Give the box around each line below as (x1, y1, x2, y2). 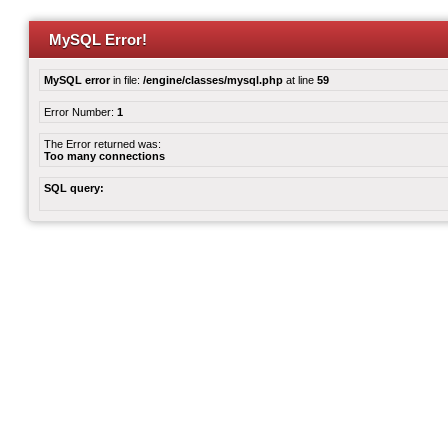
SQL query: (44, 182, 104, 194)
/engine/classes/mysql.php (143, 74, 283, 86)
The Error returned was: (44, 138, 161, 150)
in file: (110, 74, 143, 86)
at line (283, 74, 317, 86)
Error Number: (44, 106, 117, 118)
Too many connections (44, 150, 165, 162)
